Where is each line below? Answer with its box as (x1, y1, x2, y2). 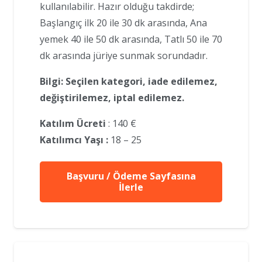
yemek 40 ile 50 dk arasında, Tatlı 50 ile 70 (40, 33, 222, 46)
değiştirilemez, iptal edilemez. (40, 91, 184, 105)
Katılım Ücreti (40, 117, 106, 130)
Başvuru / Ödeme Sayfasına (66, 169, 196, 182)
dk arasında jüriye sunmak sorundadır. (40, 49, 208, 63)
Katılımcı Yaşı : (40, 133, 108, 147)
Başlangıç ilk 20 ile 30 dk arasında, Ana (40, 16, 207, 30)
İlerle (119, 180, 143, 194)
